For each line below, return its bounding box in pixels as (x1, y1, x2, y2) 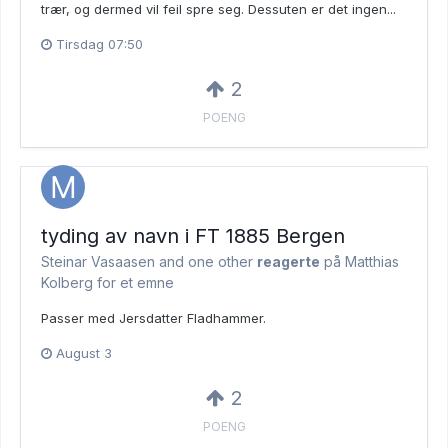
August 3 (56, 344, 112, 361)
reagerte (257, 252, 320, 270)
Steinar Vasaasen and (41, 252, 188, 270)
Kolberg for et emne (41, 273, 174, 291)
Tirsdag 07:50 (56, 35, 143, 52)
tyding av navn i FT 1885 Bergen (41, 223, 345, 248)
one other (188, 252, 253, 270)
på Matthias (320, 252, 399, 270)
